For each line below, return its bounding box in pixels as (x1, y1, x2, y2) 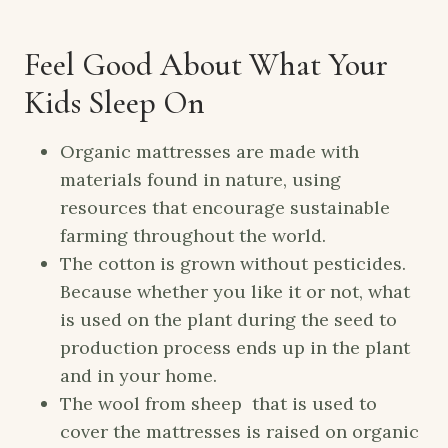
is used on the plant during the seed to (60, 307, 397, 331)
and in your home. (60, 363, 217, 387)
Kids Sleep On (24, 82, 205, 122)
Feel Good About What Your (24, 44, 388, 84)
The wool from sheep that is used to (60, 391, 377, 415)
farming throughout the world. (60, 223, 326, 247)
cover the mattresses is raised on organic (60, 419, 419, 443)
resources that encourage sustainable (60, 195, 390, 219)
